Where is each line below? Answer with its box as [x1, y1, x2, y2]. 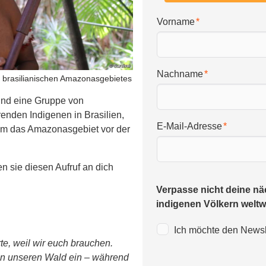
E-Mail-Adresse [157, 121, 223, 132]
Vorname [157, 17, 195, 27]
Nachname [157, 69, 204, 80]
